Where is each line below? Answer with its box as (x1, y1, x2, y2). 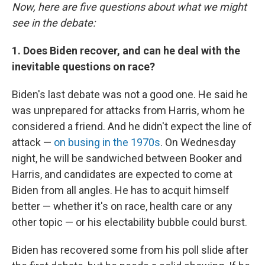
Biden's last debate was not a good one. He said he (12, 88, 248, 101)
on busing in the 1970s (54, 136, 160, 148)
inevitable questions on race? (12, 60, 155, 73)
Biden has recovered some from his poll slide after (12, 244, 248, 256)
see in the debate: (12, 17, 95, 29)
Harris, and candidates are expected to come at (12, 168, 232, 180)
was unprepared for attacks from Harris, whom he (12, 104, 245, 117)
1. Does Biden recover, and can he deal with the (12, 44, 240, 57)
